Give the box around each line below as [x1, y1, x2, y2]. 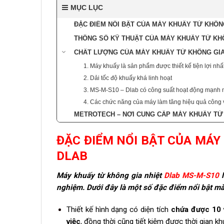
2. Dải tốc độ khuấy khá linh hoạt [83, 74, 173, 81]
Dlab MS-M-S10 [164, 171, 219, 180]
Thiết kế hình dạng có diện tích [66, 204, 171, 214]
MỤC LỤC [70, 3, 103, 11]
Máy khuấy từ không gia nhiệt [56, 171, 164, 180]
